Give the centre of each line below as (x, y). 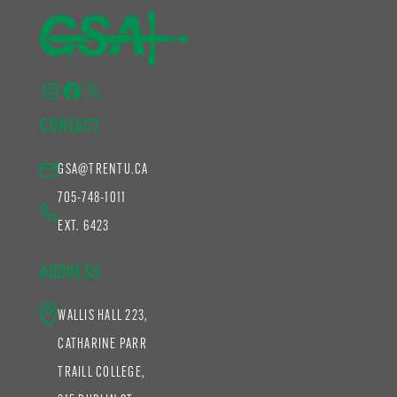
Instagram (78, 90)
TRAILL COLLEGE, (101, 373)
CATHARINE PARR (102, 344)
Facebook (96, 90)
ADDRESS (70, 273)
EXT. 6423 (84, 226)
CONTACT (70, 127)
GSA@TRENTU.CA (103, 170)
